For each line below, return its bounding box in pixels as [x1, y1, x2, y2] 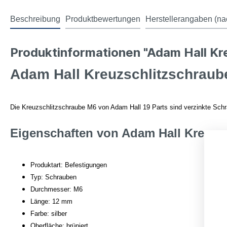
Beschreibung [10, 15, 60, 23]
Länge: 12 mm [30, 198, 72, 205]
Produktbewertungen [65, 15, 140, 23]
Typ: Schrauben [30, 173, 77, 181]
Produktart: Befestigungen [30, 161, 107, 169]
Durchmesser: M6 [30, 185, 83, 193]
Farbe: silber [30, 210, 67, 217]
